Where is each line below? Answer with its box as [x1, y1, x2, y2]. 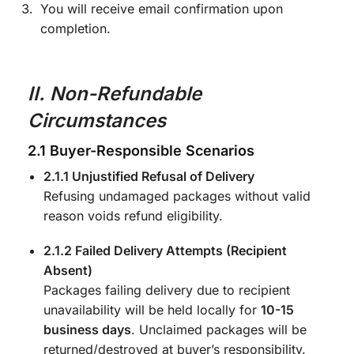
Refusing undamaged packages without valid [43, 187, 311, 204]
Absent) [43, 262, 92, 278]
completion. [40, 20, 111, 36]
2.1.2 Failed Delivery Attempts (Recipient [43, 242, 287, 258]
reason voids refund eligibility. [43, 207, 223, 224]
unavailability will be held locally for [43, 301, 261, 318]
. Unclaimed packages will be [131, 321, 307, 337]
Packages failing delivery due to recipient [43, 281, 290, 298]
